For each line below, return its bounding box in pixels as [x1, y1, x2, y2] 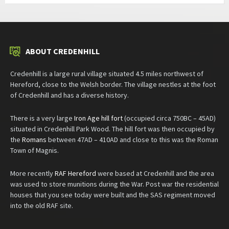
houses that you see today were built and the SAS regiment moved [10, 190, 215, 200]
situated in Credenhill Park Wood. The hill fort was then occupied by [10, 124, 215, 134]
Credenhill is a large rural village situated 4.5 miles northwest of [10, 69, 203, 79]
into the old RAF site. [10, 201, 73, 211]
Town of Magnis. [10, 146, 59, 155]
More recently [10, 169, 55, 178]
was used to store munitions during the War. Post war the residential [10, 179, 219, 189]
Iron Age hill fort [74, 113, 123, 123]
